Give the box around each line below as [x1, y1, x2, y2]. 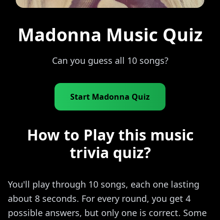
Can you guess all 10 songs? [52, 55, 168, 66]
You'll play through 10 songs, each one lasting [8, 178, 199, 190]
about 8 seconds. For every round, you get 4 [8, 192, 191, 204]
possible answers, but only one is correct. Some [8, 207, 207, 219]
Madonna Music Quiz [17, 23, 203, 47]
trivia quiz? [69, 142, 151, 163]
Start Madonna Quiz [70, 91, 150, 102]
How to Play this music [27, 125, 193, 145]
